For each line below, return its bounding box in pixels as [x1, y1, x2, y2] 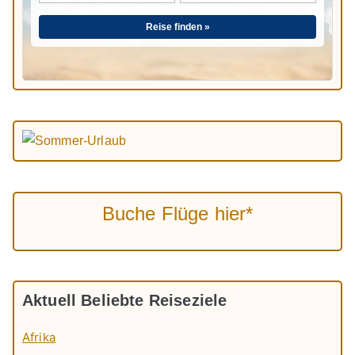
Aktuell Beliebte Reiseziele [22, 292, 227, 310]
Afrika [22, 330, 55, 345]
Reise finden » [145, 21, 210, 33]
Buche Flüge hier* [101, 202, 254, 224]
